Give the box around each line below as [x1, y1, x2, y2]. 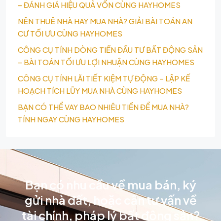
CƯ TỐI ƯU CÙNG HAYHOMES [18, 29, 122, 38]
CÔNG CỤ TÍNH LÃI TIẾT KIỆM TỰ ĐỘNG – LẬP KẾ [18, 74, 190, 83]
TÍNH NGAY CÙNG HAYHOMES [18, 114, 124, 124]
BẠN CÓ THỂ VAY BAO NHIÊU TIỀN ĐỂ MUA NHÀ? [18, 102, 189, 111]
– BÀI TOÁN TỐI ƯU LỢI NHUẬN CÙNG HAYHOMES [18, 57, 194, 67]
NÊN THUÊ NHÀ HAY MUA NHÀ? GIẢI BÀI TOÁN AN [18, 16, 192, 26]
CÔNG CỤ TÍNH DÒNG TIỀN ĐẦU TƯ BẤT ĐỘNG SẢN [18, 45, 203, 54]
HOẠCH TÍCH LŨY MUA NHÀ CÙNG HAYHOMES [18, 86, 182, 95]
